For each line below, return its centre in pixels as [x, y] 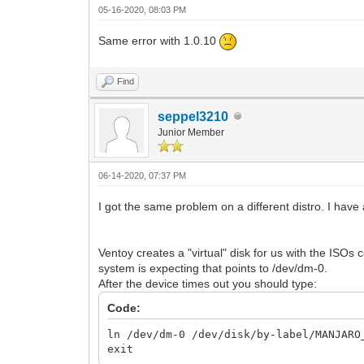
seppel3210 [193, 116]
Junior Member [191, 132]
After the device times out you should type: [208, 283]
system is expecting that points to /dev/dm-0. [213, 268]
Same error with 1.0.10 [159, 41]
